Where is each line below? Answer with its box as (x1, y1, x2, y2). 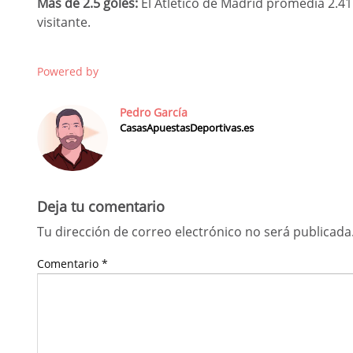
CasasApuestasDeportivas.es (119, 121, 254, 135)
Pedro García (119, 105, 188, 120)
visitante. (37, 13, 91, 31)
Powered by (37, 64, 98, 79)
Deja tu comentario (37, 196, 165, 217)
